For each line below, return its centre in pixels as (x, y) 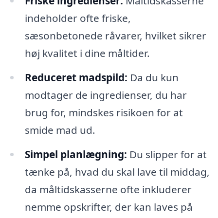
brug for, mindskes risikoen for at (104, 112)
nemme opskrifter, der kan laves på (109, 207)
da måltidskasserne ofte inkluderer (108, 189)
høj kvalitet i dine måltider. (87, 53)
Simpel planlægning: (76, 154)
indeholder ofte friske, (78, 18)
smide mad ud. (60, 130)
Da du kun (153, 77)
